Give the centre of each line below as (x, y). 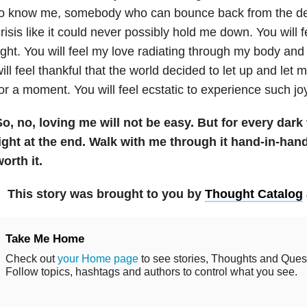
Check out (31, 258)
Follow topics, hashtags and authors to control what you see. (151, 271)
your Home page (98, 258)
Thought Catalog (254, 194)
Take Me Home (45, 238)
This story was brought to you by (106, 194)
